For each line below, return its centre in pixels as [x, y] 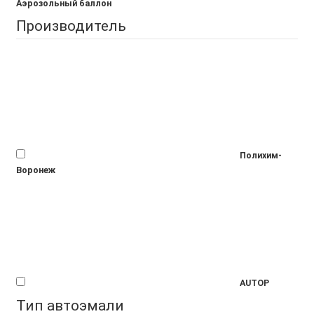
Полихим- [261, 155]
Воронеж [36, 170]
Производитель [71, 26]
